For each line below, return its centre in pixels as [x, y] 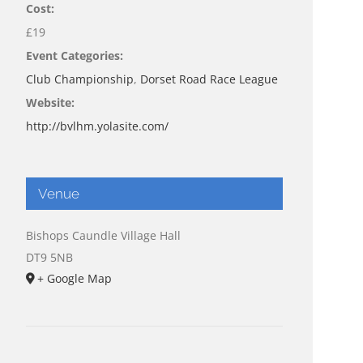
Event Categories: [75, 55]
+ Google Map [75, 278]
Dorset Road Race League [209, 79]
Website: [51, 102]
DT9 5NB [50, 257]
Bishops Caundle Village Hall [104, 235]
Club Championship [80, 79]
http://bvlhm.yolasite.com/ [98, 126]
